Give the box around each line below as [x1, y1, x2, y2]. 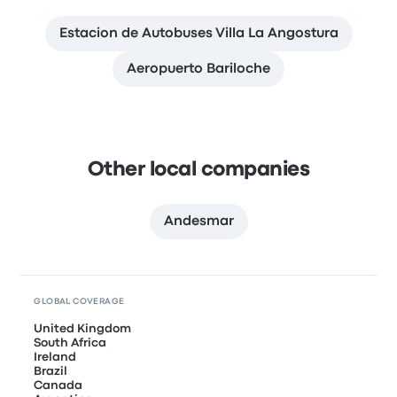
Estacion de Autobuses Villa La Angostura [58, 27, 339, 40]
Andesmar [163, 215, 234, 228]
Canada [34, 380, 83, 391]
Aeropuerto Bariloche [127, 63, 270, 75]
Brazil [34, 366, 68, 377]
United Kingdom [34, 323, 132, 334]
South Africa [34, 338, 107, 348]
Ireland [34, 352, 77, 362]
